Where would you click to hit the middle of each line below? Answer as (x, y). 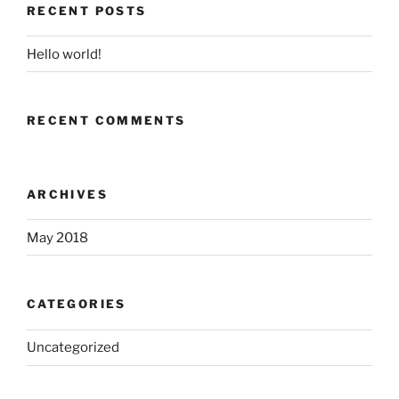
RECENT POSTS (87, 10)
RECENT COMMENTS (106, 120)
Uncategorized (73, 347)
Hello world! (64, 54)
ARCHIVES (67, 194)
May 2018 (57, 237)
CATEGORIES (77, 304)
